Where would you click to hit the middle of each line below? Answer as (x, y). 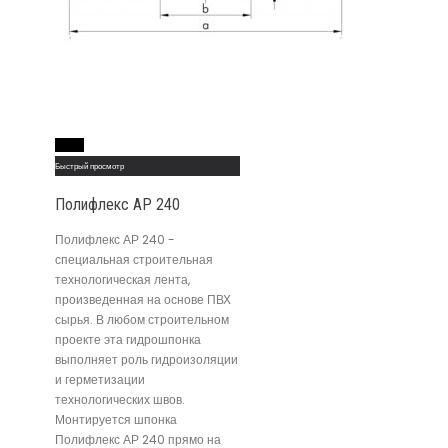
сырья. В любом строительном (142, 319)
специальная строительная (134, 259)
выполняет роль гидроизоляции (146, 359)
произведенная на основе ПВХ (143, 299)
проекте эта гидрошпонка (128, 339)
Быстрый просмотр (89, 165)
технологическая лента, (122, 279)
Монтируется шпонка (116, 419)
